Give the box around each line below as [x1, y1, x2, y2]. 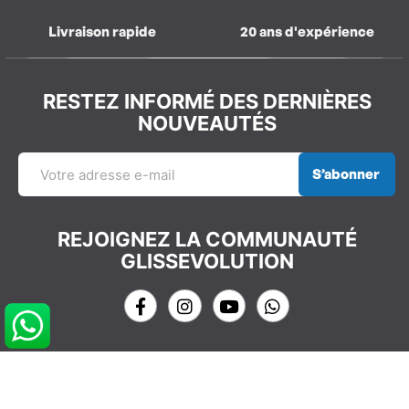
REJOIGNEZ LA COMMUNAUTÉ [57, 227, 357, 252]
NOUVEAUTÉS [137, 111, 277, 136]
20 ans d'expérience [239, 23, 374, 41]
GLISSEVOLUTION [120, 249, 294, 274]
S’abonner [312, 165, 380, 184]
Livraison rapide [48, 23, 156, 41]
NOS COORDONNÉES [105, 369, 309, 393]
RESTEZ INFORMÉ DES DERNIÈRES [42, 89, 372, 114]
